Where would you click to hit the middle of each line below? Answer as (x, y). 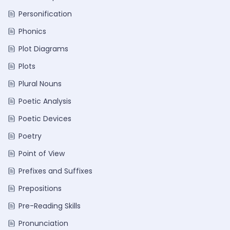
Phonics (32, 31)
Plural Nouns (40, 84)
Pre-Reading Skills (50, 206)
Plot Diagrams (43, 49)
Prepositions (40, 188)
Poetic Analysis (45, 101)
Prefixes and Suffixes (55, 171)
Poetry (30, 136)
